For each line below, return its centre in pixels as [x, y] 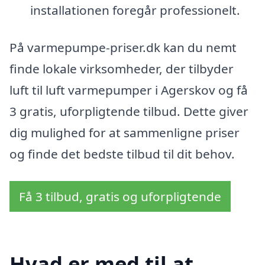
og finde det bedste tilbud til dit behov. [122, 154]
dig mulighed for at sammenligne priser [125, 133]
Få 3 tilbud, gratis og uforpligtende [120, 196]
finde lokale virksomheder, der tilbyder [122, 69]
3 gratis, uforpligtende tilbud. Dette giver [129, 112]
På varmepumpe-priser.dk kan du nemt [123, 48]
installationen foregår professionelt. [135, 10]
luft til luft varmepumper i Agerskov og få [129, 90]
